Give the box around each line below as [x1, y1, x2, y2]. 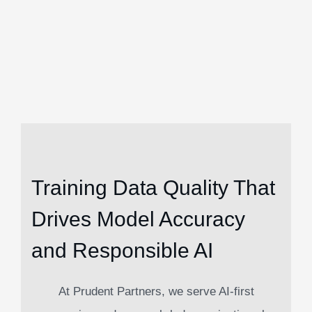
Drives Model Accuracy [31, 208, 245, 231]
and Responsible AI [31, 239, 213, 262]
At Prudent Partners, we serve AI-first [58, 285, 254, 298]
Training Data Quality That [31, 176, 275, 199]
